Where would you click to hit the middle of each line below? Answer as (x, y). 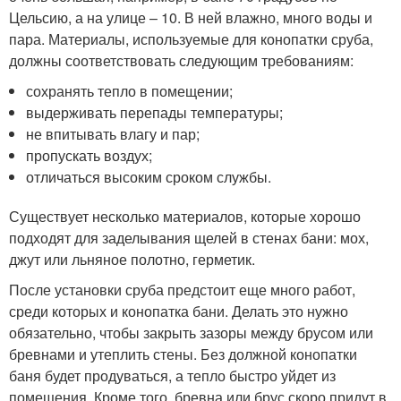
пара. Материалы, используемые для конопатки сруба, (191, 38)
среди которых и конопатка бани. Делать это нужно (179, 311)
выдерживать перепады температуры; (155, 112)
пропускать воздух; (90, 155)
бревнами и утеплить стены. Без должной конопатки (183, 354)
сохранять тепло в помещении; (130, 90)
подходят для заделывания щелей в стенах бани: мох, (189, 237)
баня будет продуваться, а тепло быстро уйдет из (172, 375)
